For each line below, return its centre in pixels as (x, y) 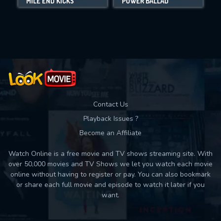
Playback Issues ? (110, 119)
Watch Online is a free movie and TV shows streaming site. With (110, 154)
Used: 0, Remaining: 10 (110, 30)
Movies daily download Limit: (110, 9)
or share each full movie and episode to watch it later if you (110, 185)
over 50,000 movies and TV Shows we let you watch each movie (110, 164)
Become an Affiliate (110, 133)
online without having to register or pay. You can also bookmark (110, 174)
